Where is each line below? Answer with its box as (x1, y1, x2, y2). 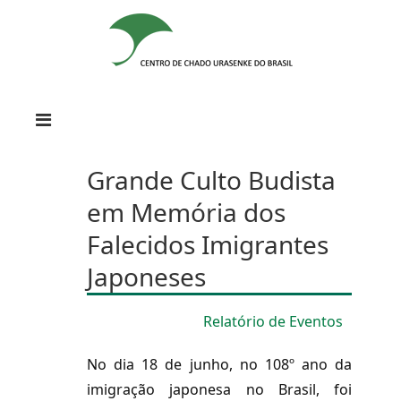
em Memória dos (87, 195, 286, 229)
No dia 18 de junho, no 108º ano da (87, 354, 352, 374)
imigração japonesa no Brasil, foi (87, 380, 352, 399)
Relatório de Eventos (203, 311, 343, 331)
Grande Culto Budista (87, 163, 336, 197)
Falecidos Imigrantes (87, 227, 328, 261)
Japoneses (87, 260, 206, 294)
